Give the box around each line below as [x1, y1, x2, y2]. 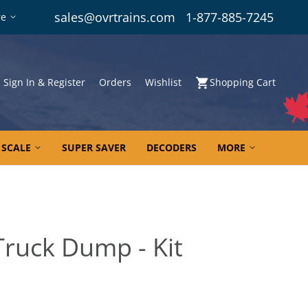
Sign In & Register [3, 76, 85, 89]
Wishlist [145, 76, 181, 89]
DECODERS [146, 141, 197, 154]
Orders [99, 76, 131, 89]
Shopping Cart [210, 76, 276, 89]
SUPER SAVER [62, 141, 126, 154]
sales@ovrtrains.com [54, 9, 175, 25]
